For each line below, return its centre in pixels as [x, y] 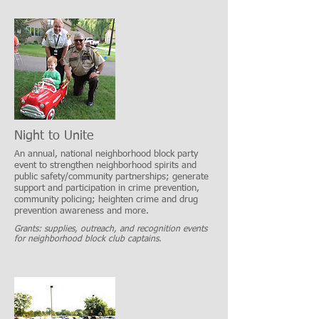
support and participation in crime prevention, [107, 188]
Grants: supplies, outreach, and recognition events [111, 229]
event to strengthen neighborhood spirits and [105, 165]
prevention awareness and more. [82, 211]
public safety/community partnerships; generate [111, 177]
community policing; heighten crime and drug [106, 199]
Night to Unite [54, 136]
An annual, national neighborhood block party [106, 154]
